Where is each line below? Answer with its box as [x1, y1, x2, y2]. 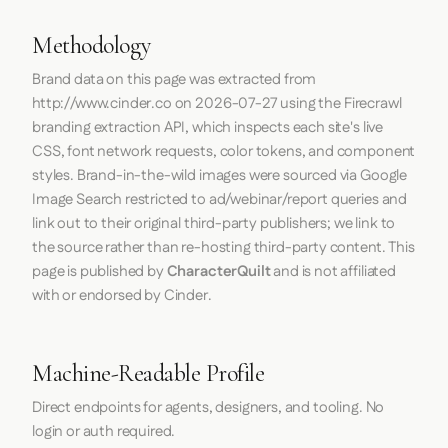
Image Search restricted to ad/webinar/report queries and [32, 188, 408, 210]
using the [277, 92, 344, 114]
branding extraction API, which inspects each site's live [32, 116, 384, 138]
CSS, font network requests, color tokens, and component [32, 140, 416, 162]
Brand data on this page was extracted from [32, 68, 317, 90]
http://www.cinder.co [32, 92, 172, 114]
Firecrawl [343, 92, 402, 114]
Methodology [32, 30, 151, 60]
